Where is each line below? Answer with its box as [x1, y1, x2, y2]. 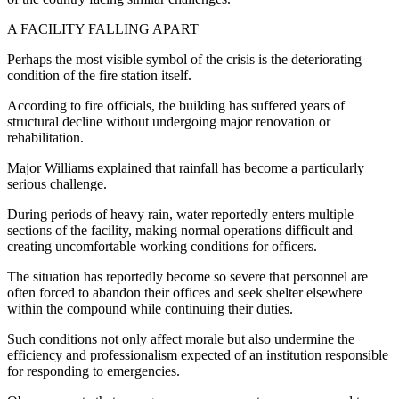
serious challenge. [7, 175, 107, 191]
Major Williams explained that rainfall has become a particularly [7, 159, 364, 175]
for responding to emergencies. [7, 362, 180, 379]
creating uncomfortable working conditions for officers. [7, 238, 317, 254]
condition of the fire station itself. [7, 67, 191, 83]
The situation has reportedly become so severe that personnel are [7, 268, 368, 284]
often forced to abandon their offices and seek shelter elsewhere [7, 284, 362, 300]
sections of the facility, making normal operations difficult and [7, 222, 353, 238]
